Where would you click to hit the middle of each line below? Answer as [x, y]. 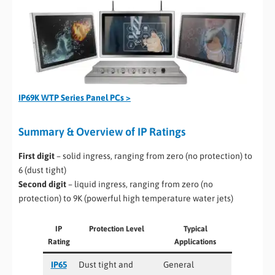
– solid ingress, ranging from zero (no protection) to [153, 156]
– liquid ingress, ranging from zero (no [140, 184]
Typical [195, 228]
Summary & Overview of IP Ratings [102, 132]
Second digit [42, 184]
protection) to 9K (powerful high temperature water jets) [126, 198]
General [179, 264]
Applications [195, 241]
